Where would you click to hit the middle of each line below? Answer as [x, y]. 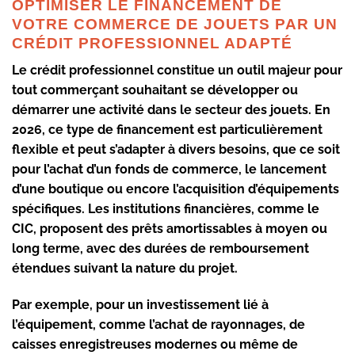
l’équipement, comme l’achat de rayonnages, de [158, 325]
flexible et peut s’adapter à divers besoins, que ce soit [176, 150]
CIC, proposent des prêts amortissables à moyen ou [170, 229]
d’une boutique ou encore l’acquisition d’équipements [176, 189]
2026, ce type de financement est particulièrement [167, 130]
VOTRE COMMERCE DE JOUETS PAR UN [175, 24]
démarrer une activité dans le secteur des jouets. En [171, 110]
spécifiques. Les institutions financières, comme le [166, 209]
